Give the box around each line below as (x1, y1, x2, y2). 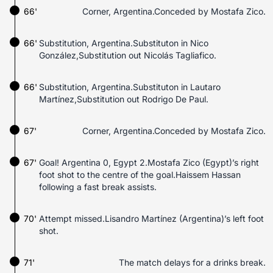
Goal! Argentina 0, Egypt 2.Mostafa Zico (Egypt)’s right (39, 157, 259, 168)
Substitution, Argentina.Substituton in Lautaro (39, 82, 221, 92)
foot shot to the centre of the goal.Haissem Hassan (39, 169, 241, 180)
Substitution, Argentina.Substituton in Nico (39, 38, 208, 48)
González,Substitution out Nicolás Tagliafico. (39, 50, 216, 60)
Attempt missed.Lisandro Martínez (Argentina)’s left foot (39, 213, 264, 224)
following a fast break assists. (39, 182, 157, 192)
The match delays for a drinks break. (119, 257, 266, 268)
